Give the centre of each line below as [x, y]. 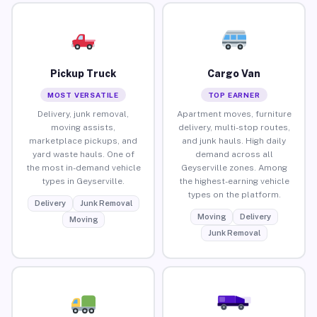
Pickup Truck [83, 73]
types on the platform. [234, 194]
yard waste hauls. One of [83, 154]
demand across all [234, 154]
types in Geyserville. [83, 181]
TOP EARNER [234, 94]
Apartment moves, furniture [234, 114]
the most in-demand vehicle [83, 167]
